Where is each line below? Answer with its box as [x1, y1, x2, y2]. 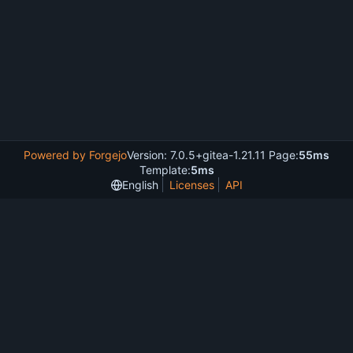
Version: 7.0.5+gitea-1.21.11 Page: [127, 148, 299, 162]
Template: [139, 163, 191, 176]
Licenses [169, 178, 214, 191]
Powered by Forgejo [24, 148, 127, 162]
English [121, 178, 158, 191]
